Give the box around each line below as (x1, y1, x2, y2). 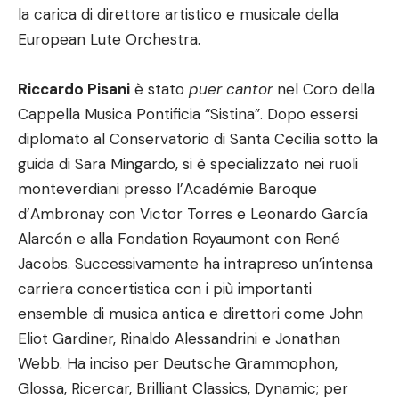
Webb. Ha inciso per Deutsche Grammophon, (18, 354, 338, 373)
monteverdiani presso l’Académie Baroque (18, 179, 317, 199)
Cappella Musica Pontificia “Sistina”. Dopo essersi (18, 104, 358, 124)
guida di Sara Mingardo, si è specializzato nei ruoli (18, 154, 358, 174)
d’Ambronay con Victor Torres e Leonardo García (18, 204, 368, 224)
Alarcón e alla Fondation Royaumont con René (18, 229, 340, 248)
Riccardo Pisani (18, 79, 130, 99)
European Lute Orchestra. (18, 29, 200, 49)
